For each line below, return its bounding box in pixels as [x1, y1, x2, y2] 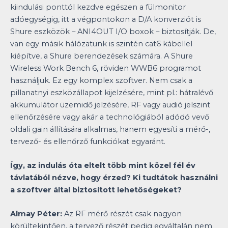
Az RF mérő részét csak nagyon [62, 209, 182, 219]
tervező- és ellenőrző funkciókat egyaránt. [10, 136, 165, 146]
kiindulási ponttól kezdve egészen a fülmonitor [10, 2, 186, 12]
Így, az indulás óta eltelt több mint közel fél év [10, 161, 195, 170]
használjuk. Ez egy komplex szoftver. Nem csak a [10, 75, 192, 85]
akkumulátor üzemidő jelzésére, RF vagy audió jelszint [10, 100, 210, 109]
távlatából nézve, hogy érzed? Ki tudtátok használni [10, 173, 218, 183]
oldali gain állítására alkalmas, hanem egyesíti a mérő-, [10, 124, 210, 134]
